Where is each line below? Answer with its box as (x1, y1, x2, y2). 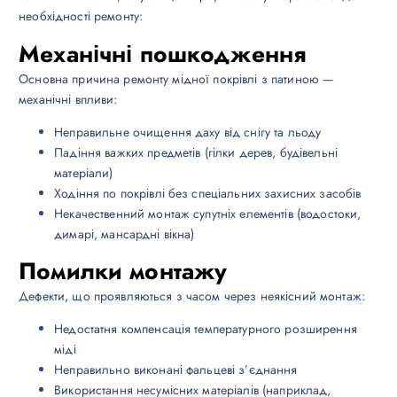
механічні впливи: (19, 90, 118, 108)
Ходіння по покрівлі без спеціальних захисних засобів (54, 183, 362, 202)
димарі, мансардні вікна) (54, 224, 195, 243)
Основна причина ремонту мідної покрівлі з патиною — (19, 69, 335, 88)
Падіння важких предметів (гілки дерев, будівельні (54, 143, 339, 161)
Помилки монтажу (19, 253, 228, 288)
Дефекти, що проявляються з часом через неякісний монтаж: (19, 286, 365, 305)
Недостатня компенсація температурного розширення (54, 319, 357, 338)
